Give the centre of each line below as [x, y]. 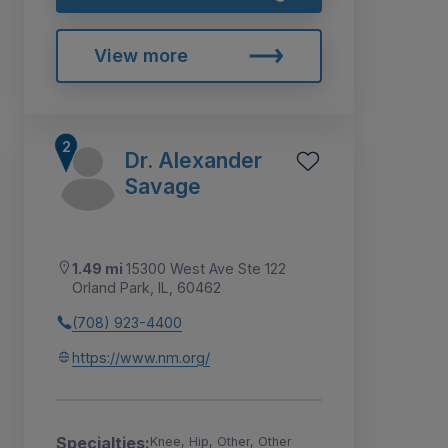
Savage [162, 185]
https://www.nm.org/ [141, 357]
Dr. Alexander [193, 159]
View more [140, 55]
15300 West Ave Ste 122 [206, 268]
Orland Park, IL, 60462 [146, 287]
